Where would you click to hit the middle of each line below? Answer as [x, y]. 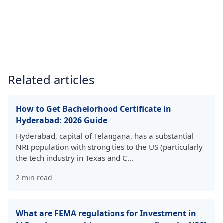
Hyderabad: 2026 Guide [61, 120]
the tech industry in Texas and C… [75, 158]
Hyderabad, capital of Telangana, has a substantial [105, 136]
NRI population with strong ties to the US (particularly [109, 147]
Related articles [51, 79]
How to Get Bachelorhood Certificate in [94, 109]
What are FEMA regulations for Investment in [106, 213]
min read [36, 177]
